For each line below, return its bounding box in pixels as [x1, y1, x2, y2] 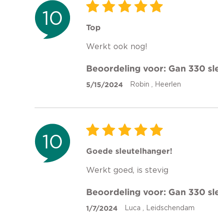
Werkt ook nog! [86, 42, 147, 51]
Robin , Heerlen [130, 81, 181, 88]
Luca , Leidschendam [125, 204, 195, 212]
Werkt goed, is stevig [86, 166, 168, 174]
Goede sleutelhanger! [86, 146, 172, 155]
